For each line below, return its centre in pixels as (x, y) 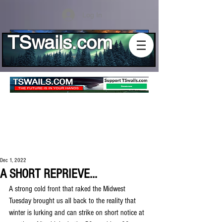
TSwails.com (60, 43)
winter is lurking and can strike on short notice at (78, 213)
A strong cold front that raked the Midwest (68, 189)
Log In (92, 15)
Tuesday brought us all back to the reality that (73, 201)
